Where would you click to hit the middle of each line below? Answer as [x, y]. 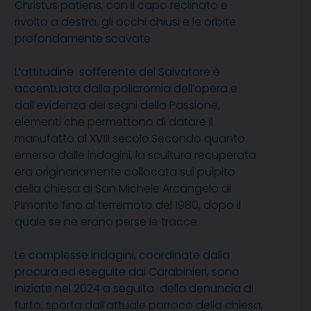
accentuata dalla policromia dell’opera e [126, 89]
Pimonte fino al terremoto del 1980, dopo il [128, 205]
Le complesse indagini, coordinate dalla [122, 255]
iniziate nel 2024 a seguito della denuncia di [134, 289]
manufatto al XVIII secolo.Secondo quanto [130, 139]
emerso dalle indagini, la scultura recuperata [137, 155]
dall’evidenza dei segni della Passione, [117, 106]
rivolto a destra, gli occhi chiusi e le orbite [125, 22]
